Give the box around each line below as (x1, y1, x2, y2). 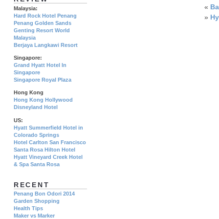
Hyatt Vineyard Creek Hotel (14, 153, 83, 160)
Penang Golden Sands (14, 20, 71, 26)
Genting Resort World (14, 27, 70, 33)
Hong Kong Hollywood (14, 97, 73, 103)
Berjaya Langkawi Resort (14, 42, 78, 48)
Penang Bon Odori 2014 (14, 191, 75, 197)
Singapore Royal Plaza (14, 77, 71, 83)
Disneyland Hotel (14, 104, 58, 110)
